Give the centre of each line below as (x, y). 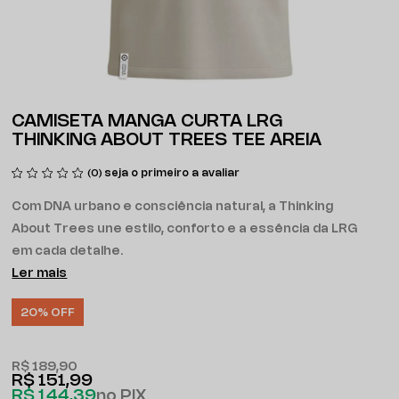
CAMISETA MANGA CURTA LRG (147, 122)
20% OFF (48, 313)
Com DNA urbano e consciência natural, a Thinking (173, 207)
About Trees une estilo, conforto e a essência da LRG (185, 229)
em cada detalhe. (68, 252)
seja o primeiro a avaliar (172, 173)
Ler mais (40, 274)
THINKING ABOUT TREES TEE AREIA (167, 140)
